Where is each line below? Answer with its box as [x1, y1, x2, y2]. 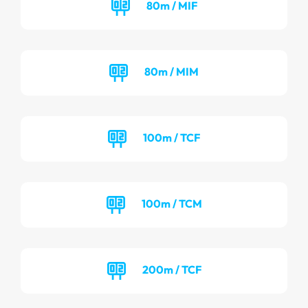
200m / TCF [142, 262, 201, 276]
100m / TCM [141, 196, 202, 210]
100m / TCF [143, 130, 200, 144]
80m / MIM [144, 64, 199, 78]
